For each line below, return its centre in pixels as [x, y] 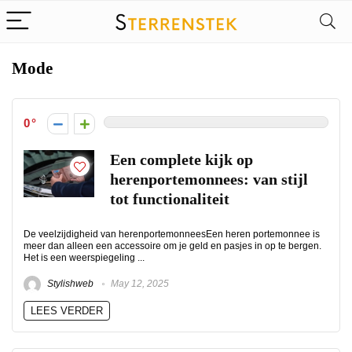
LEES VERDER [67, 311]
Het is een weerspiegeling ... [84, 258]
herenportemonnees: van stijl [209, 180]
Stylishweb [69, 284]
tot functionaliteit [170, 199]
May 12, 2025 [139, 284]
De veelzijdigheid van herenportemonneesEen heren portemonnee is [172, 234]
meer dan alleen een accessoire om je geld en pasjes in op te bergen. [172, 246]
